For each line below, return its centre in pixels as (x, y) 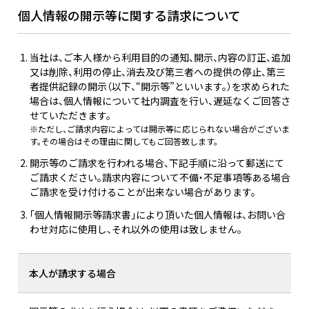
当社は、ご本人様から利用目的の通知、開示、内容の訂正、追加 (160, 58)
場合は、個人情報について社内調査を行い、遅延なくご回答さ (160, 101)
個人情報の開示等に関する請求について (129, 16)
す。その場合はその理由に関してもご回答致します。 (123, 141)
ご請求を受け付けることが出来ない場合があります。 (142, 192)
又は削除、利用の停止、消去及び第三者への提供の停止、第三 (157, 72)
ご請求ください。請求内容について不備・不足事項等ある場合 (160, 178)
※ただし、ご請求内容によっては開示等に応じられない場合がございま (159, 129)
